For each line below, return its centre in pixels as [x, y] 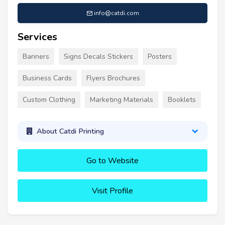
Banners [36, 56]
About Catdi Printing [70, 131]
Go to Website [113, 160]
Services [37, 37]
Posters [160, 56]
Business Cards [47, 78]
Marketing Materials [122, 99]
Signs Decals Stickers [98, 56]
